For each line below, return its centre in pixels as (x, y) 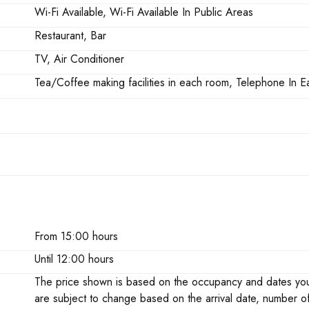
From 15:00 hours (77, 236)
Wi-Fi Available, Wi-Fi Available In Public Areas (144, 12)
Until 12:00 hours (74, 259)
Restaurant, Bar (71, 36)
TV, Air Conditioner (80, 59)
